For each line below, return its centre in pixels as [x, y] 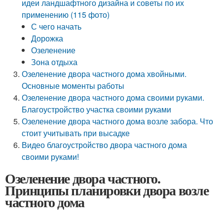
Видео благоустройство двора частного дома [105, 145]
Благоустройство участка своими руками [97, 109]
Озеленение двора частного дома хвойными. [104, 74]
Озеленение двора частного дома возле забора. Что [118, 121]
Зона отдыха [55, 62]
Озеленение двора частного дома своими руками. [113, 97]
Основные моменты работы [73, 86]
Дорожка [47, 38]
